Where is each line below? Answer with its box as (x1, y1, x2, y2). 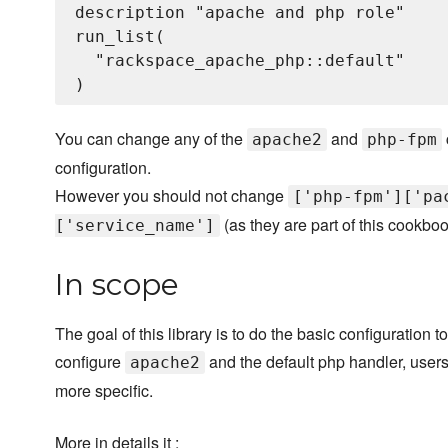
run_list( (75, 27, 165, 47)
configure (55, 350, 125, 374)
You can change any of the (55, 127, 247, 151)
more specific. (55, 379, 153, 403)
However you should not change (55, 184, 288, 208)
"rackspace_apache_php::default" (75, 51, 405, 71)
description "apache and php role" (75, 3, 405, 23)
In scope (55, 266, 179, 304)
